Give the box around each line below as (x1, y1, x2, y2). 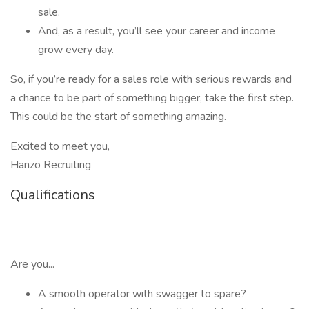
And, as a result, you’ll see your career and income (38, 23, 275, 39)
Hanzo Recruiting (10, 157, 91, 172)
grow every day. (38, 42, 114, 57)
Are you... (10, 257, 54, 272)
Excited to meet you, (10, 139, 110, 154)
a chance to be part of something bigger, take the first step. (10, 90, 294, 106)
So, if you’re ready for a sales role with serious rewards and (10, 72, 292, 87)
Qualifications (10, 186, 95, 204)
